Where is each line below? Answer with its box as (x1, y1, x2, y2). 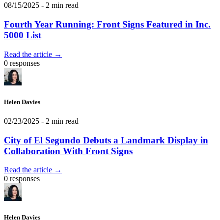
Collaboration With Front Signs (4, 145, 133, 156)
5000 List (4, 29, 41, 40)
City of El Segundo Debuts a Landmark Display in (4, 135, 208, 145)
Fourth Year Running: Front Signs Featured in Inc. (4, 19, 211, 29)
